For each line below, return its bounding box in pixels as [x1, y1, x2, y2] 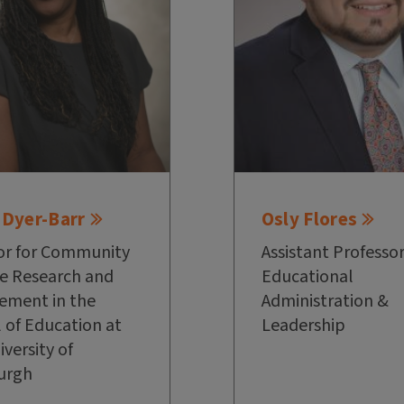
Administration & [261, 289, 389, 315]
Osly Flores [261, 206, 358, 234]
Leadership [261, 313, 345, 339]
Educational [261, 264, 353, 290]
